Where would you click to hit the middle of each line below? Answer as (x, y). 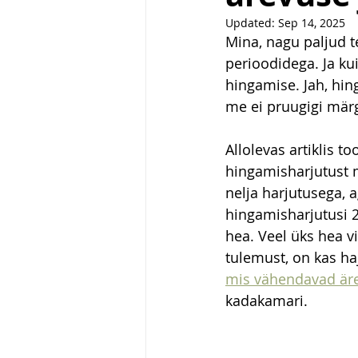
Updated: (252, 23)
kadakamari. (268, 300)
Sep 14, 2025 (312, 23)
